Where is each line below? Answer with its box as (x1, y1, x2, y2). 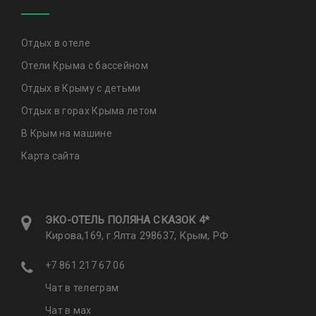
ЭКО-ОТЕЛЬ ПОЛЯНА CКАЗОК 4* (45, 213, 210, 226)
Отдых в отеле (21, 37, 90, 49)
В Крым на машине (21, 128, 112, 140)
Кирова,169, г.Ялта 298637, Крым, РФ (45, 229, 229, 242)
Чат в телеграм (45, 281, 119, 293)
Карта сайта (21, 150, 80, 162)
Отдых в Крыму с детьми (21, 83, 141, 95)
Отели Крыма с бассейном (21, 60, 148, 72)
